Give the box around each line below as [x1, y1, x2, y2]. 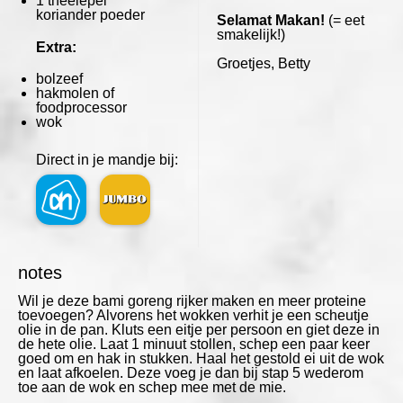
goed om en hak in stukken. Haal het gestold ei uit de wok [18, 350, 384, 366]
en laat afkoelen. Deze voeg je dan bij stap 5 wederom [18, 364, 363, 381]
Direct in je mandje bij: [36, 151, 178, 167]
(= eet [324, 12, 364, 28]
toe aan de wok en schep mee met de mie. [18, 379, 290, 395]
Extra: [36, 39, 76, 55]
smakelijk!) [216, 26, 285, 42]
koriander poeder [36, 6, 145, 22]
